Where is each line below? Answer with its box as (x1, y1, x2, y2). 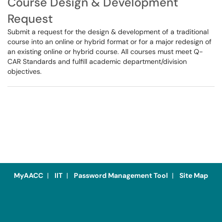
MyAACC (14, 171, 43, 180)
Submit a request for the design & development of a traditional (7, 27, 209, 36)
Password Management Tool (74, 171, 168, 180)
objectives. (7, 67, 42, 76)
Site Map (179, 171, 208, 180)
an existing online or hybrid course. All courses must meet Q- (7, 47, 203, 56)
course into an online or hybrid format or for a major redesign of (7, 37, 212, 46)
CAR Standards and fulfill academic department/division (7, 57, 187, 66)
